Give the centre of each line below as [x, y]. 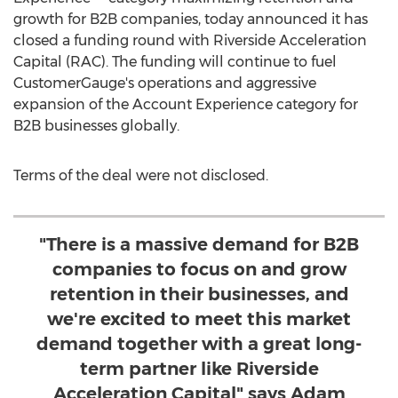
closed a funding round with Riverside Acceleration [190, 40]
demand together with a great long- [199, 344]
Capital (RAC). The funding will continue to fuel [175, 62]
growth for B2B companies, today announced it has [191, 19]
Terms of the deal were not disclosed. [141, 175]
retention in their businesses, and [199, 294]
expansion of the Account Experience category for [186, 104]
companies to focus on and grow [199, 269]
